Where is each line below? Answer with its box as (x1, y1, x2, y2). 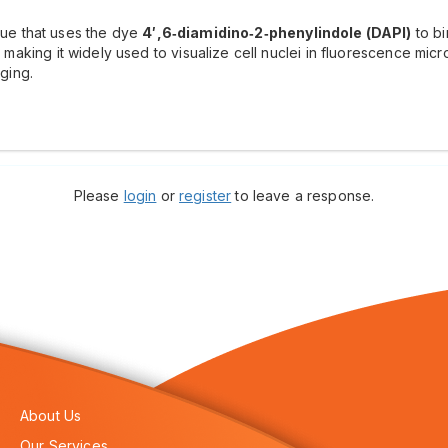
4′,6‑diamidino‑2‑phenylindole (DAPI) (142, 24, 412, 41)
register (179, 187, 232, 204)
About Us (20, 407, 82, 424)
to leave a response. (231, 187, 375, 204)
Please (73, 187, 124, 204)
